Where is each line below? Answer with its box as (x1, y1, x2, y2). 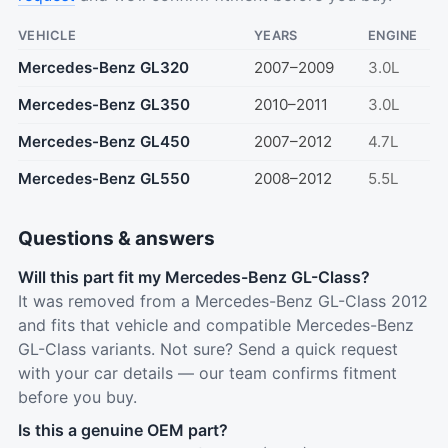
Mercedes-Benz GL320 (18, 58, 189, 77)
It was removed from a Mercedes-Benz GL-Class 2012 (18, 291, 428, 311)
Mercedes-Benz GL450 (18, 132, 190, 151)
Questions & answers (18, 227, 215, 250)
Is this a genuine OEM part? (18, 420, 228, 440)
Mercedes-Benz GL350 (18, 95, 190, 114)
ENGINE (368, 28, 418, 43)
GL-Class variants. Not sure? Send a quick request (18, 339, 398, 359)
